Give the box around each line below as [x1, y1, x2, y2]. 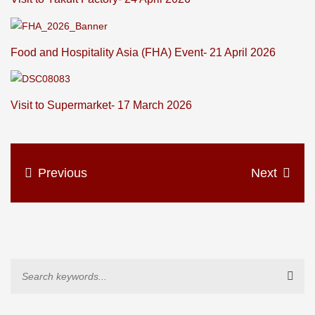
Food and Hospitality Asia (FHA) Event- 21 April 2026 [11, 45, 276, 58]
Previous [38, 165, 87, 180]
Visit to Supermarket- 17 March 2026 [11, 98, 192, 111]
